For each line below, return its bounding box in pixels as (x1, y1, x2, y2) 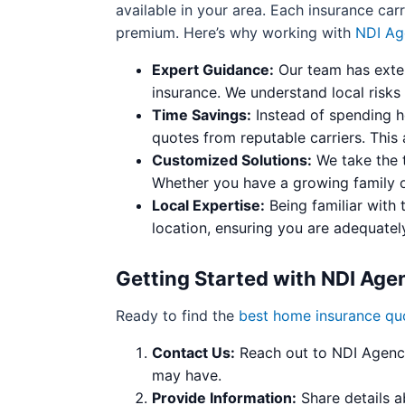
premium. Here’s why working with (116, 24, 355, 42)
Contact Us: (152, 344, 235, 362)
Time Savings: (152, 106, 251, 124)
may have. (152, 366, 221, 384)
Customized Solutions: (152, 151, 312, 169)
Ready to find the (116, 306, 239, 325)
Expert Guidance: (152, 61, 274, 79)
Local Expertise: (152, 196, 265, 214)
